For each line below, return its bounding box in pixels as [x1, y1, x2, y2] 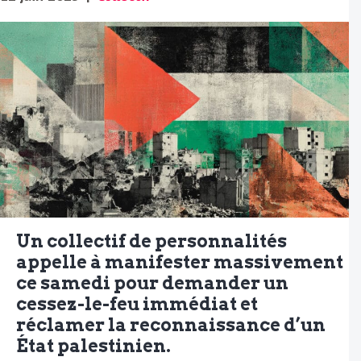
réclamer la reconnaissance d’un [16, 314, 326, 336]
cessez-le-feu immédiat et [16, 293, 258, 315]
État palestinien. [16, 335, 171, 357]
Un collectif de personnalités [16, 230, 287, 252]
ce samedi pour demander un [16, 272, 288, 294]
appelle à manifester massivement [16, 251, 343, 273]
